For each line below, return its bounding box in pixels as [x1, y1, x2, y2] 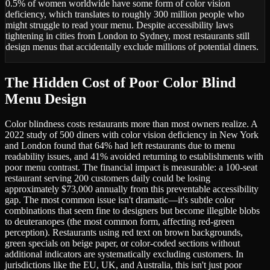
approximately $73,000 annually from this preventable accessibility [5, 184, 259, 195]
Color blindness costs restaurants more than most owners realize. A [5, 119, 257, 130]
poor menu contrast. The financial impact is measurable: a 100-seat [5, 162, 257, 173]
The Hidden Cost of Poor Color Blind [5, 74, 236, 90]
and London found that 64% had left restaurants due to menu [5, 140, 235, 151]
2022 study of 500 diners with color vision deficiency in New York [5, 130, 259, 140]
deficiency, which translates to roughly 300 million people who [5, 8, 244, 19]
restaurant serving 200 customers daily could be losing [5, 173, 210, 184]
